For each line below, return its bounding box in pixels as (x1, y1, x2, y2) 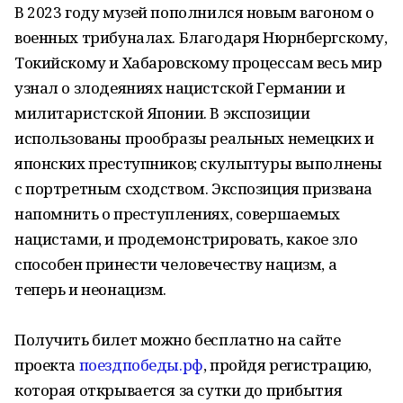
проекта (14, 354, 79, 375)
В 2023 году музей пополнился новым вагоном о (14, 2, 374, 22)
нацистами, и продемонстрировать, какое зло (14, 228, 358, 249)
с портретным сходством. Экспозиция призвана (14, 178, 372, 199)
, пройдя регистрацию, (202, 354, 372, 375)
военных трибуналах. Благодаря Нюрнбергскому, (14, 27, 388, 48)
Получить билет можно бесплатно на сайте (14, 329, 341, 350)
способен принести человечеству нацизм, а (14, 254, 337, 274)
